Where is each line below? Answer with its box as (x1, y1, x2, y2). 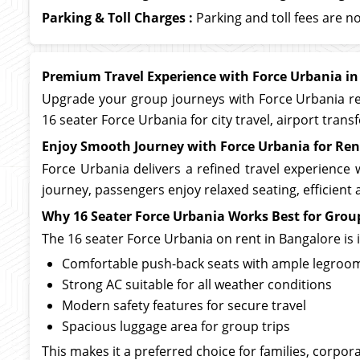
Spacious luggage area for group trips (62, 317, 290, 335)
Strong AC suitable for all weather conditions (62, 276, 332, 293)
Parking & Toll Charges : (42, 9, 193, 27)
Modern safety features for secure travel (62, 297, 306, 314)
